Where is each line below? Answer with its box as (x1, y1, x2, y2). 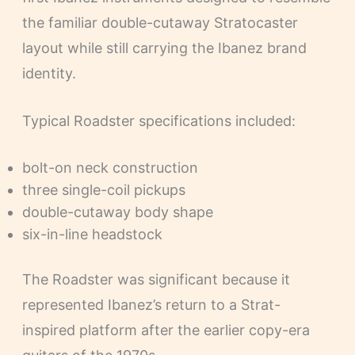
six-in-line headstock (21, 226, 162, 243)
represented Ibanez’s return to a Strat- (21, 296, 281, 314)
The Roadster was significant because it (21, 271, 290, 288)
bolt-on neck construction (21, 159, 198, 177)
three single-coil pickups (21, 181, 185, 199)
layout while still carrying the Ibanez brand (21, 39, 307, 56)
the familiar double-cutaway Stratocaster (21, 13, 298, 31)
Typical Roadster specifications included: (21, 113, 296, 130)
